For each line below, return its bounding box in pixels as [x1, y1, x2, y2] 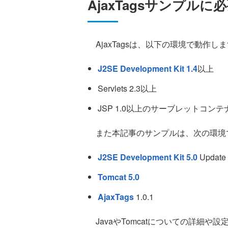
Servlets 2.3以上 [98, 82, 157, 95]
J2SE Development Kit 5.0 [98, 151, 197, 163]
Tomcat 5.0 [98, 171, 139, 183]
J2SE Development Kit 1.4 [98, 63, 197, 75]
